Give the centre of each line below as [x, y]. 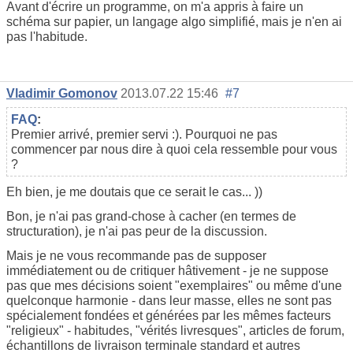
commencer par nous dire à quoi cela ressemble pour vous [174, 149]
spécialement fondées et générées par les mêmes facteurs [169, 315]
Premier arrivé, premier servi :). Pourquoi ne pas [144, 134]
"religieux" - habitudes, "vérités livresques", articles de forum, [175, 330]
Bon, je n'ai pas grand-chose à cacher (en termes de [151, 216]
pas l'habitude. [47, 37]
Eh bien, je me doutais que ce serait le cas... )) [134, 191]
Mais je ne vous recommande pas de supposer [136, 255]
